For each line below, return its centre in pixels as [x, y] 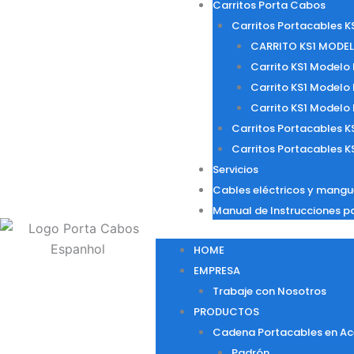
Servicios [235, 169]
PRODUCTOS [226, 312]
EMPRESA [217, 271]
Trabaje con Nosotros [269, 291]
